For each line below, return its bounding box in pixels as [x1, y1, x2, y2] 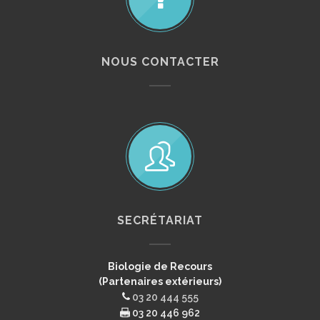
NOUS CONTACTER [101, 55, 219, 69]
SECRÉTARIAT [117, 214, 203, 227]
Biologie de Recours [108, 261, 212, 272]
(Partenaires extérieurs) [99, 276, 221, 287]
